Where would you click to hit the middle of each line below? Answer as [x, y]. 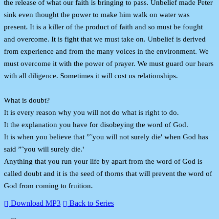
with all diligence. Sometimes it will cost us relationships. [91, 76]
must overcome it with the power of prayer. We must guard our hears [109, 63]
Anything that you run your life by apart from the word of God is [103, 161]
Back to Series [91, 203]
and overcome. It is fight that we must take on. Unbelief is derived [105, 39]
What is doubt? [27, 100]
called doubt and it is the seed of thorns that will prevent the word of [108, 173]
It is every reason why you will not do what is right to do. [91, 112]
